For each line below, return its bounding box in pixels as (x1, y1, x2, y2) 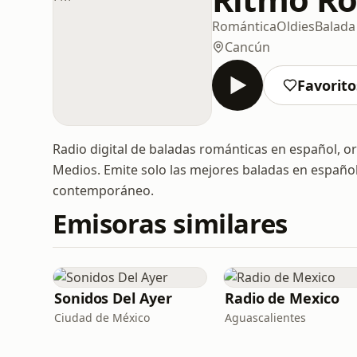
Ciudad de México (54, 310, 150, 325)
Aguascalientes (225, 310, 306, 325)
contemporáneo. (53, 182, 154, 199)
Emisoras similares (53, 206, 288, 241)
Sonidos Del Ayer (54, 288, 172, 308)
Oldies (277, 17, 315, 35)
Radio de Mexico (225, 288, 339, 308)
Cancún (225, 37, 270, 56)
